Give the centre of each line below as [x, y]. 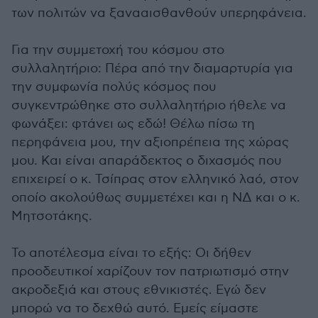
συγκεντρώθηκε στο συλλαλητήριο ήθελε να [149, 105]
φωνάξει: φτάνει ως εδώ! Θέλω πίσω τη [133, 124]
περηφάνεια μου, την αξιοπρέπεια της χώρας [150, 142]
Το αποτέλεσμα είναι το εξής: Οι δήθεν [131, 253]
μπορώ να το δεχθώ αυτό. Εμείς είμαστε [135, 308]
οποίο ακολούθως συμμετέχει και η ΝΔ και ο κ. [156, 198]
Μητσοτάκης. [52, 216]
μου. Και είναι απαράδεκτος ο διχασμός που [147, 161]
